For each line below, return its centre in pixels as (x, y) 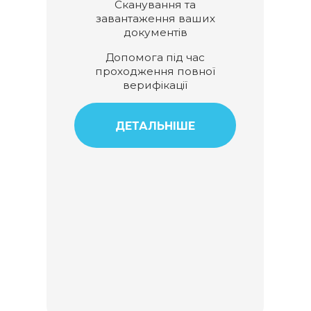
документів (155, 33)
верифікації (155, 85)
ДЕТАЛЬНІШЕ (155, 126)
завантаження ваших (155, 19)
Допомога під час (155, 57)
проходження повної (155, 71)
